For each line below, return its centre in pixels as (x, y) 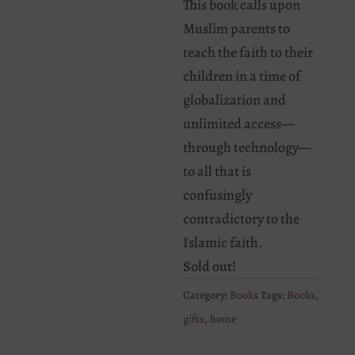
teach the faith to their (248, 52)
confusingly (218, 195)
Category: (207, 295)
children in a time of (242, 76)
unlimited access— (239, 124)
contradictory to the (242, 219)
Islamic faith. (223, 242)
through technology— (247, 147)
